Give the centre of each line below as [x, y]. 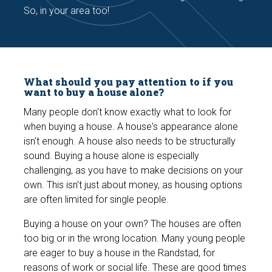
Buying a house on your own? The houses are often [133, 224]
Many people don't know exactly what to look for [128, 112]
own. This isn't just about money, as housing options [133, 185]
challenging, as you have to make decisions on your [134, 171]
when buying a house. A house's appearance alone [131, 127]
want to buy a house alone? [94, 92]
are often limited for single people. [97, 200]
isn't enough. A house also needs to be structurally [130, 141]
